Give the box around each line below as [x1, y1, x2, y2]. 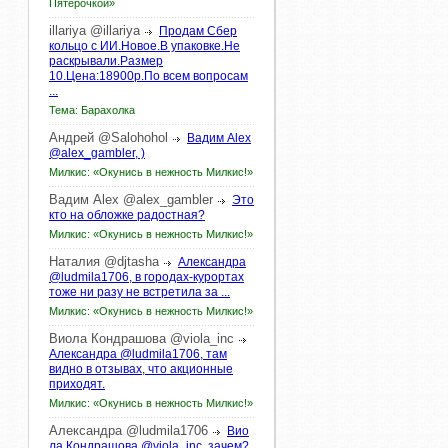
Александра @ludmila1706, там [49, 347, 227, 361]
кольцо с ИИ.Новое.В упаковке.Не [49, 39, 240, 53]
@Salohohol [98, 130, 168, 145]
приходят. [49, 377, 105, 391]
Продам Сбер [159, 24, 237, 38]
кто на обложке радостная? [49, 208, 205, 222]
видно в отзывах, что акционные [49, 362, 233, 376]
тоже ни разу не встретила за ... [49, 285, 230, 299]
